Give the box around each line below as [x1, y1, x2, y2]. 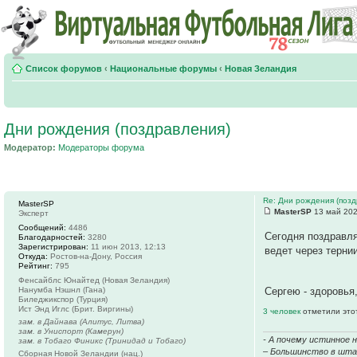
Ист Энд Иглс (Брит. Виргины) [18, 304, 133, 313]
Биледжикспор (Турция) [18, 294, 108, 304]
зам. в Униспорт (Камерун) [18, 326, 124, 335]
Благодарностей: [18, 232, 85, 241]
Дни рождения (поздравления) [4, 120, 231, 138]
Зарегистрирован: [18, 241, 88, 251]
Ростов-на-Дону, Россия [48, 251, 142, 261]
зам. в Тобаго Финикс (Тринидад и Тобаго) [18, 335, 186, 345]
